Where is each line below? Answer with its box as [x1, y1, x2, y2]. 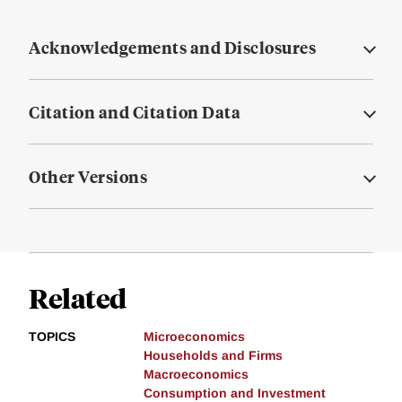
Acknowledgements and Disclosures [29, 36, 316, 59]
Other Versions [29, 165, 147, 188]
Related [29, 280, 127, 316]
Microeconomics [144, 329, 245, 345]
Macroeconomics [144, 367, 249, 382]
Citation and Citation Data [29, 100, 240, 124]
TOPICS [29, 329, 75, 345]
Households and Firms [144, 348, 283, 363]
